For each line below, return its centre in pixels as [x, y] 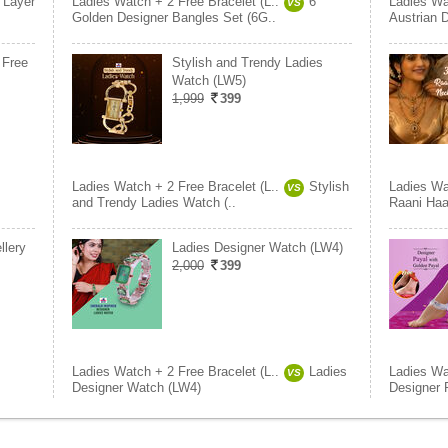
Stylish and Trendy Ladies [247, 62]
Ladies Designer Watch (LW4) [257, 247]
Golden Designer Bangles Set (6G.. [174, 17]
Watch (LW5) [209, 80]
